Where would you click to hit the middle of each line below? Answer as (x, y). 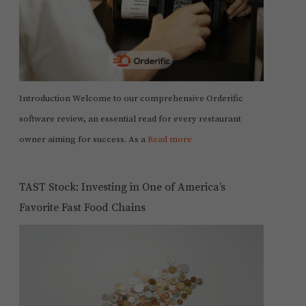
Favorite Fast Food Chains (82, 208)
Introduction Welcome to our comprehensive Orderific (131, 99)
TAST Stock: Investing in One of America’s (122, 187)
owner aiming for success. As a (83, 140)
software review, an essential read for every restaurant (130, 119)
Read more (169, 140)
